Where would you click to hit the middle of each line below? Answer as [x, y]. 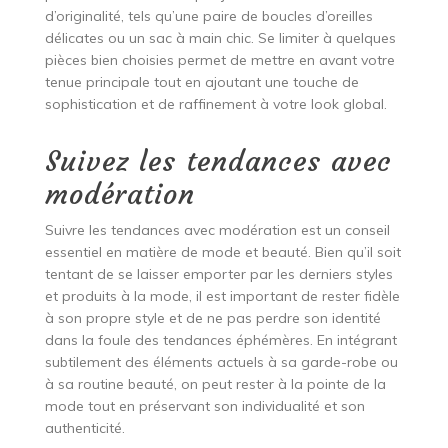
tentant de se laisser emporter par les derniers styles [218, 273]
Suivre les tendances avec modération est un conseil [217, 229]
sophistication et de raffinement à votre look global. [215, 103]
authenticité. [84, 427]
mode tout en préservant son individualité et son [204, 405]
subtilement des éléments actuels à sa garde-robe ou [221, 361]
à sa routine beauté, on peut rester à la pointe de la [215, 383]
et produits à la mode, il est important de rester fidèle [222, 295]
